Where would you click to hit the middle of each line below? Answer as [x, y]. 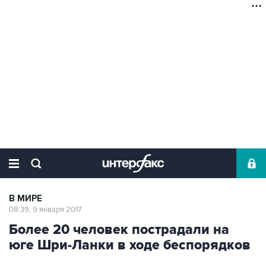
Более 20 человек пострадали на [119, 230]
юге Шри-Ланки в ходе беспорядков [130, 245]
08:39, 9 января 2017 [45, 210]
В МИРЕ [26, 199]
